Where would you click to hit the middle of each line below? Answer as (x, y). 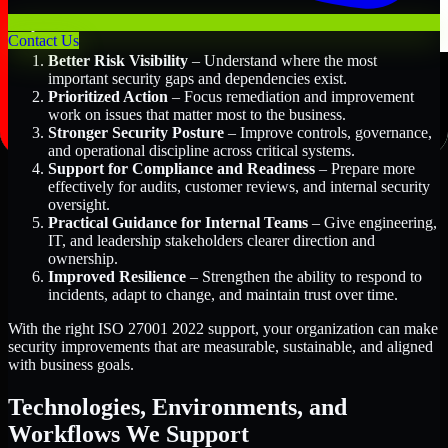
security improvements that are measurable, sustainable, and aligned (220, 347)
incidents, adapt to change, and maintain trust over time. (223, 295)
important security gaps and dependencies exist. (197, 79)
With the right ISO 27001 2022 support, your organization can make (223, 329)
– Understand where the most (282, 61)
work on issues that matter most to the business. (197, 115)
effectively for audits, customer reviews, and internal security (239, 187)
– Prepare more (365, 169)
